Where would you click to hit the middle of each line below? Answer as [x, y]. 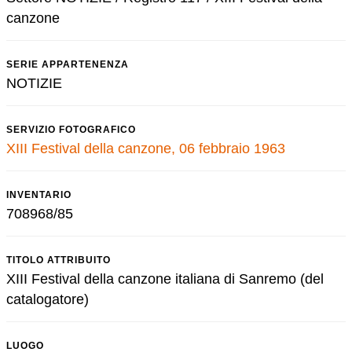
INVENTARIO [39, 195]
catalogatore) [48, 299]
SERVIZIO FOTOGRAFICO [71, 130]
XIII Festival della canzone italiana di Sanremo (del [165, 279]
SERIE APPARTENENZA [68, 64]
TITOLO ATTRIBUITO [59, 260]
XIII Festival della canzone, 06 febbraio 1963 [146, 148]
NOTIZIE [34, 83]
